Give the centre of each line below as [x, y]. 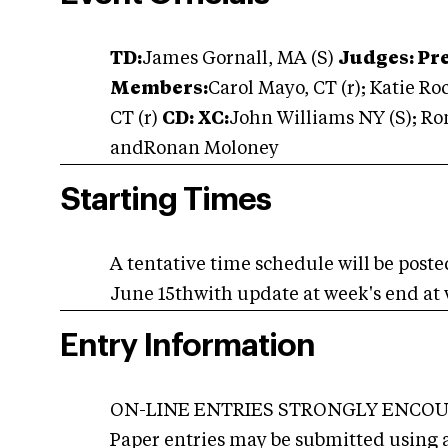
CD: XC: [195, 119]
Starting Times [165, 200]
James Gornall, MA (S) [240, 59]
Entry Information [187, 346]
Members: [159, 89]
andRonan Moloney [194, 149]
